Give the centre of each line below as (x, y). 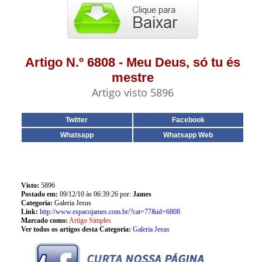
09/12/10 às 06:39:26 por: (96, 194)
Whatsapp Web (188, 135)
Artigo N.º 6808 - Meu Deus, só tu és (132, 62)
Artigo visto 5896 (132, 92)
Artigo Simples (90, 220)
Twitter (77, 120)
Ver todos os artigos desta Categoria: (76, 229)
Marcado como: (44, 220)
